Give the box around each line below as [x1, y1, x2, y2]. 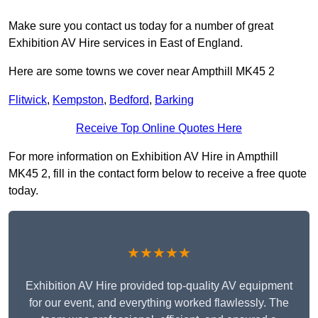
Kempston [53, 94, 104, 106]
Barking [155, 94, 194, 106]
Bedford [109, 94, 149, 106]
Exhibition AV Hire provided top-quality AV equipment [26, 280, 292, 292]
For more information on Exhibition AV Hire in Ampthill [9, 150, 278, 163]
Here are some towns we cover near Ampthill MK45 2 [9, 65, 275, 78]
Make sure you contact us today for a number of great [9, 20, 273, 33]
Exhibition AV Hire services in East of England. [9, 37, 243, 50]
